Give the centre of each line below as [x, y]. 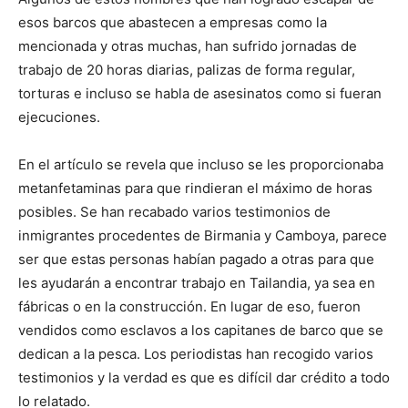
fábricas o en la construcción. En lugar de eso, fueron [189, 306]
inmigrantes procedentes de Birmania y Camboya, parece [203, 235]
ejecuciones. [59, 117]
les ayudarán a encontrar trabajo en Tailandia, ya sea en [197, 283]
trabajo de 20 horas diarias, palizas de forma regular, [187, 70]
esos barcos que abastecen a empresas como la [173, 22]
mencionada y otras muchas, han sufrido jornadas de [188, 46]
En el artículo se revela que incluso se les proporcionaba [201, 164]
